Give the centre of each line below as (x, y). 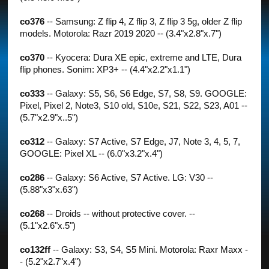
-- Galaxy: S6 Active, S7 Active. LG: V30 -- (129, 177)
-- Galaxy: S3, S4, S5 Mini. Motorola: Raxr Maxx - (150, 249)
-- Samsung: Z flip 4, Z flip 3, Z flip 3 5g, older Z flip (144, 21)
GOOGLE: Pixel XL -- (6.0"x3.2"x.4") (92, 153)
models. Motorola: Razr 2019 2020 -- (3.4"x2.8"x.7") (121, 33)
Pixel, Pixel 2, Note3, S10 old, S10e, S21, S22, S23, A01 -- (134, 105)
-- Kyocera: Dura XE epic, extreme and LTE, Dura (143, 57)
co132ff (35, 249)
